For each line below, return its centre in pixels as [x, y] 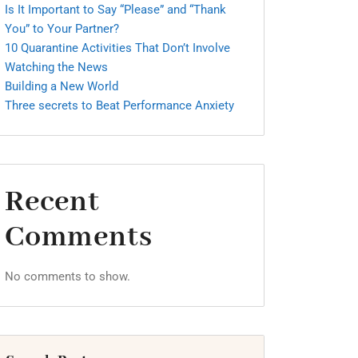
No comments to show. [68, 276]
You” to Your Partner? [62, 29]
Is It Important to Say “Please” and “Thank [115, 10]
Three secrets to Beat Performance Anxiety [119, 105]
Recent [52, 202]
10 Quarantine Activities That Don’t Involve [117, 48]
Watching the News [56, 67]
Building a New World [62, 86]
